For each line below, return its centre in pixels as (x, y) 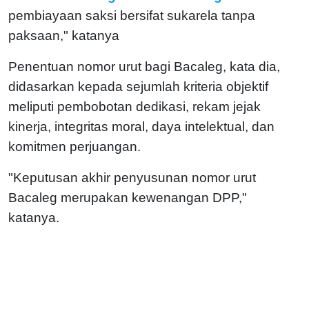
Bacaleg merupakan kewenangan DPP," (128, 197)
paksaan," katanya (64, 35)
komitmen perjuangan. (74, 146)
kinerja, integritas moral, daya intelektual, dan (141, 126)
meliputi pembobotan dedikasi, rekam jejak (134, 106)
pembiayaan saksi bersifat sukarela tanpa (132, 15)
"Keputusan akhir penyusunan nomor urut (132, 177)
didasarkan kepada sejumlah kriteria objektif (138, 86)
